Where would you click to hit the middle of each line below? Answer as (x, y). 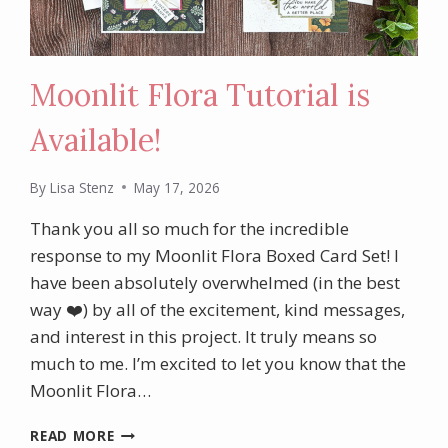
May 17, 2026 (176, 187)
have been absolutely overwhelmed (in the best (215, 282)
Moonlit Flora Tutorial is (200, 95)
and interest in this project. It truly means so (204, 336)
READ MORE (72, 435)
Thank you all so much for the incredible (190, 228)
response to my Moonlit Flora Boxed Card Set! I (215, 255)
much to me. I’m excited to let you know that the (218, 363)
